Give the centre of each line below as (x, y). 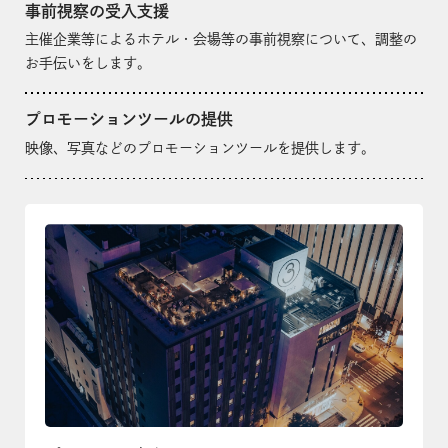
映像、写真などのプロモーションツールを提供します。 (200, 147)
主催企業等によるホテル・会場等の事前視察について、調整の (221, 39)
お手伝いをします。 (88, 63)
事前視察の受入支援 (97, 11)
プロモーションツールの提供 (129, 119)
